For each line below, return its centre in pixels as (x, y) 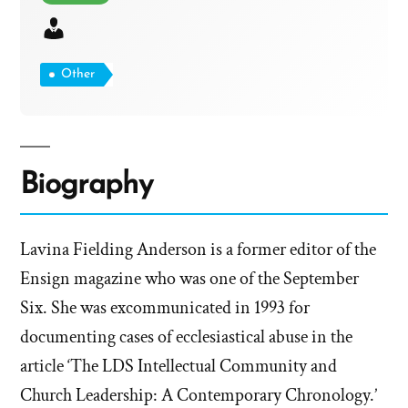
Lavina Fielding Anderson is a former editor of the (198, 250)
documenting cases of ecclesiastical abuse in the (186, 337)
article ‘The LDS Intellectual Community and (178, 367)
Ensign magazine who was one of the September (189, 279)
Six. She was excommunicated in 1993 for (165, 308)
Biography (87, 186)
